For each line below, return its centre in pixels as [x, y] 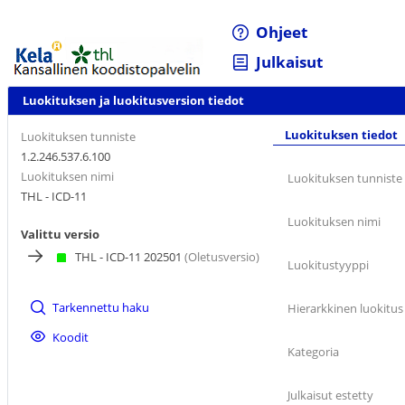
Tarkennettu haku [101, 307]
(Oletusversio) [221, 256]
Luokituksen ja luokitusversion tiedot [133, 101]
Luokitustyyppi [328, 265]
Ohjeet [282, 33]
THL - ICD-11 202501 [128, 256]
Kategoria [313, 352]
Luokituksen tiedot [341, 134]
